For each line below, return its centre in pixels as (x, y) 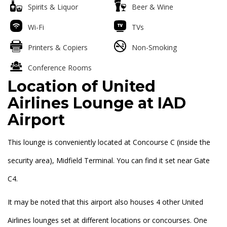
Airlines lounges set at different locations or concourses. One (107, 220)
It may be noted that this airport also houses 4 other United (105, 202)
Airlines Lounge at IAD (97, 103)
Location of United (82, 87)
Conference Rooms (60, 68)
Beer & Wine (152, 7)
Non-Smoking (154, 48)
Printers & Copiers (58, 48)
